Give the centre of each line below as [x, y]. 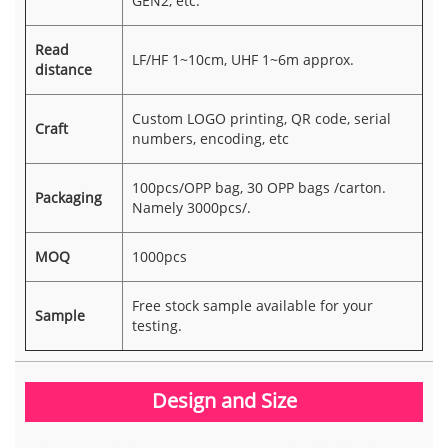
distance [63, 69]
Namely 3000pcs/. [191, 207]
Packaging [68, 197]
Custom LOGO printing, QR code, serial [261, 118]
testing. [156, 325]
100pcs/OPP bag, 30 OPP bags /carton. [258, 187]
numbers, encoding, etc [210, 138]
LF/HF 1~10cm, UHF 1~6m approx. [242, 59]
